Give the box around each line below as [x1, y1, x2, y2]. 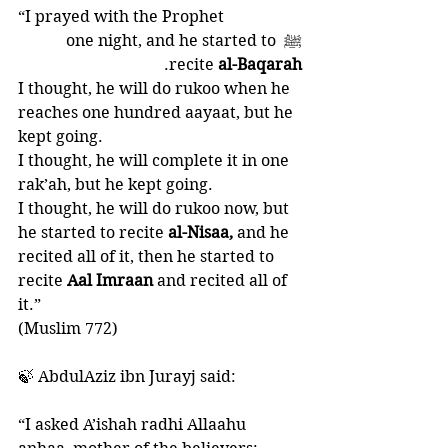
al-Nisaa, [164, 223, 237, 242]
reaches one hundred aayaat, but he [18, 103, 297, 122]
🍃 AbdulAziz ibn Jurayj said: [18, 367, 240, 386]
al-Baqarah [218, 55, 302, 74]
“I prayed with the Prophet [18, 7, 228, 26]
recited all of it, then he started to [18, 247, 278, 266]
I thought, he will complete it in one [18, 151, 293, 170]
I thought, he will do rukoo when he [18, 79, 294, 98]
